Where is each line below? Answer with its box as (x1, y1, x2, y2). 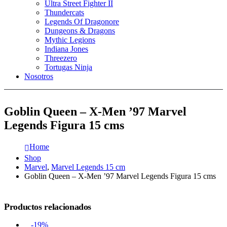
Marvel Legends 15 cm (51, 162, 125, 171)
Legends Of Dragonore (45, 17, 119, 26)
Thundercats (45, 8, 84, 17)
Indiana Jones (45, 45, 88, 53)
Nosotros (24, 72, 53, 81)
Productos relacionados (4, 201, 92, 212)
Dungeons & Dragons (45, 26, 115, 35)
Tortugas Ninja (45, 63, 92, 71)
